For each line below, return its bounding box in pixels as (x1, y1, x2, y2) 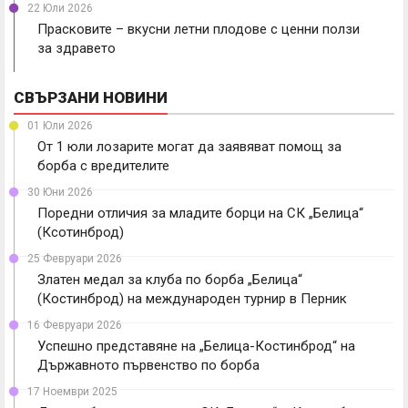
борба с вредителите (37, 157, 169, 174)
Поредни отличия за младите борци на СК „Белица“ (37, 204, 363, 221)
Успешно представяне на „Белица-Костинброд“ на (37, 337, 355, 354)
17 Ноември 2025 (27, 384, 117, 398)
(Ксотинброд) (37, 223, 124, 240)
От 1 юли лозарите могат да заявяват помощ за (37, 138, 342, 155)
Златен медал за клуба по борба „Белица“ (37, 270, 302, 288)
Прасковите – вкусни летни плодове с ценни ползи (37, 20, 360, 37)
